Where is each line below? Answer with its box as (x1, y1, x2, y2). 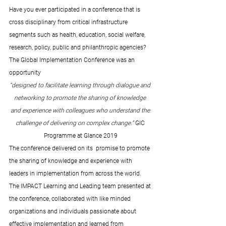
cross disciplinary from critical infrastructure (9, 18, 129, 26)
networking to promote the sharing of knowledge (14, 94, 147, 101)
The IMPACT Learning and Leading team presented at (9, 182, 152, 190)
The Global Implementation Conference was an (9, 56, 136, 64)
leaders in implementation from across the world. (9, 169, 143, 177)
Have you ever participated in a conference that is (9, 6, 142, 13)
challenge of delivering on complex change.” (15, 119, 135, 127)
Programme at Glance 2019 (44, 132, 118, 139)
